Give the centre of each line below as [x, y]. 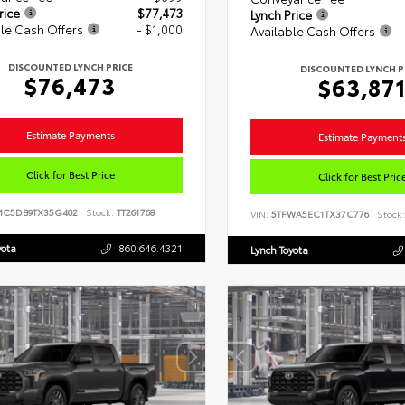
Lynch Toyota [279, 249]
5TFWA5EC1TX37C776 [320, 213]
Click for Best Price [70, 174]
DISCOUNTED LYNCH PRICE [70, 66]
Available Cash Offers [312, 30]
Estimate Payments [70, 134]
